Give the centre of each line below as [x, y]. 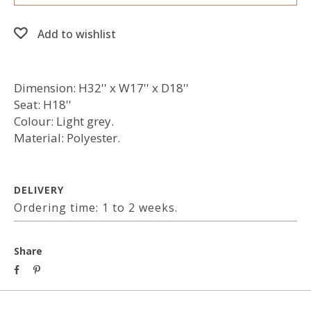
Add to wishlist [77, 34]
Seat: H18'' [43, 104]
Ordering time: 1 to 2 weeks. [96, 208]
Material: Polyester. [67, 138]
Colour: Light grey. [64, 121]
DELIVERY [39, 190]
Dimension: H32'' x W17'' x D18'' [101, 88]
